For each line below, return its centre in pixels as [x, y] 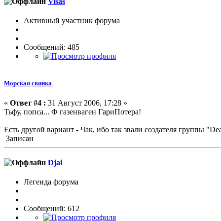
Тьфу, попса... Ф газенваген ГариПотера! [73, 111]
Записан [19, 138]
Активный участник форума [72, 21]
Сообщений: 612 [52, 209]
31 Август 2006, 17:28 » [87, 103]
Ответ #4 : [28, 103]
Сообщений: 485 [52, 47]
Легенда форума [51, 182]
